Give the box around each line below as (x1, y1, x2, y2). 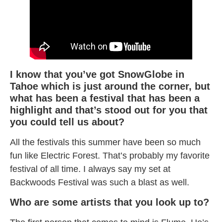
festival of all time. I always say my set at (10, 164, 170, 174)
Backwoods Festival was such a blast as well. (10, 177, 189, 187)
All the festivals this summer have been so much (10, 137, 201, 147)
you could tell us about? (10, 116, 124, 127)
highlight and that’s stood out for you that (10, 104, 208, 115)
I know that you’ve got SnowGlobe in (10, 68, 184, 80)
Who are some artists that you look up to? (10, 197, 209, 208)
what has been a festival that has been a (10, 92, 200, 104)
